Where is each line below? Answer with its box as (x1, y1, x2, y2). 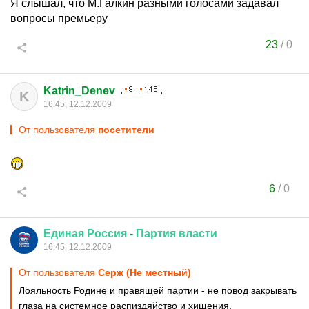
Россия (87, 228, 127, 239)
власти (179, 228, 217, 239)
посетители (98, 124, 154, 135)
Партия (136, 228, 176, 239)
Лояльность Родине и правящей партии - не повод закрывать (19, 285, 297, 296)
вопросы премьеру (10, 12, 108, 24)
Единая (43, 228, 84, 239)
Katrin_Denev (43, 85, 115, 97)
